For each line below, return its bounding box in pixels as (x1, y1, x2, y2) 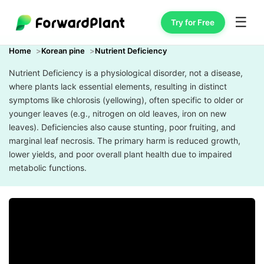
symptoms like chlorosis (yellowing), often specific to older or (9, 95, 243, 105)
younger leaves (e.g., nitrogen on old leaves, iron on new (9, 108, 226, 118)
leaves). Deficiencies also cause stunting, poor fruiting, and (9, 122, 236, 132)
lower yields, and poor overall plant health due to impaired (9, 149, 232, 159)
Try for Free (171, 17, 215, 27)
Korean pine (41, 46, 85, 55)
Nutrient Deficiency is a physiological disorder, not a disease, (9, 68, 243, 78)
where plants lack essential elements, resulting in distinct (9, 81, 227, 91)
